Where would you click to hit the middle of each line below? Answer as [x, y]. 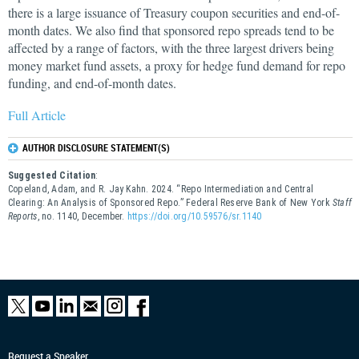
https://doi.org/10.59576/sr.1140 [194, 216]
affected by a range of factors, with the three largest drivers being [171, 48]
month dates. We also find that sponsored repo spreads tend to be [171, 30]
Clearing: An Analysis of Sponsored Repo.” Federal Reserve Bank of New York [170, 203]
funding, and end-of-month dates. [92, 83]
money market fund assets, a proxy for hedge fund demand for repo [177, 65]
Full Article [37, 115]
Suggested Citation [52, 175]
